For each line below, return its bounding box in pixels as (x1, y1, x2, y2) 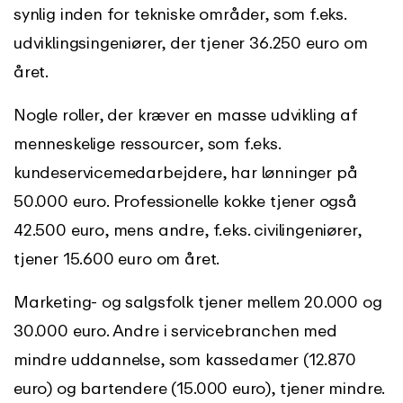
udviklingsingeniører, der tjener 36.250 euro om (13, 32, 368, 52)
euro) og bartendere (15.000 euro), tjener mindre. (13, 377, 386, 398)
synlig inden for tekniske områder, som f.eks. (13, 4, 346, 23)
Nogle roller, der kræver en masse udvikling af (13, 103, 358, 124)
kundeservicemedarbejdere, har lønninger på (13, 161, 358, 182)
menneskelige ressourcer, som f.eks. (13, 132, 281, 153)
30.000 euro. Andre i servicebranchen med (13, 319, 337, 340)
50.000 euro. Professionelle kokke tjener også (13, 190, 357, 210)
